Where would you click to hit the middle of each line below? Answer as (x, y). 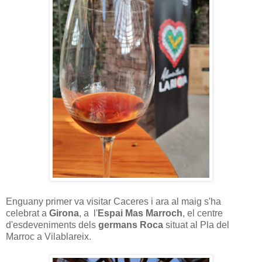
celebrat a (27, 213)
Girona (64, 213)
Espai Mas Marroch (140, 213)
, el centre (203, 213)
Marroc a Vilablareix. (49, 236)
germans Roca (131, 225)
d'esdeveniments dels (52, 225)
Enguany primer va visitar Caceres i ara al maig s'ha (113, 201)
